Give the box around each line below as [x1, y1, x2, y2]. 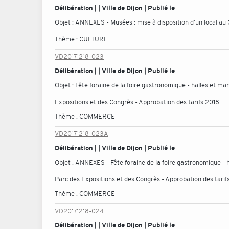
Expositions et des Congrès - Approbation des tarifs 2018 [55, 98, 219, 106]
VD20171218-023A [55, 129, 108, 138]
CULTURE [79, 35, 108, 43]
